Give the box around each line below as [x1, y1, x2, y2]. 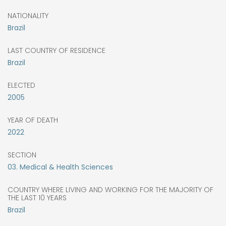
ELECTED [8, 80, 35, 90]
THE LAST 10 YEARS [8, 192, 67, 203]
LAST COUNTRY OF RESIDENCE [8, 45, 105, 55]
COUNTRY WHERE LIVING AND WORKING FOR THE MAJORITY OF [8, 184, 213, 195]
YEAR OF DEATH [8, 115, 58, 125]
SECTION [8, 149, 36, 160]
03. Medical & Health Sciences [8, 161, 113, 172]
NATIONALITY [8, 10, 48, 21]
